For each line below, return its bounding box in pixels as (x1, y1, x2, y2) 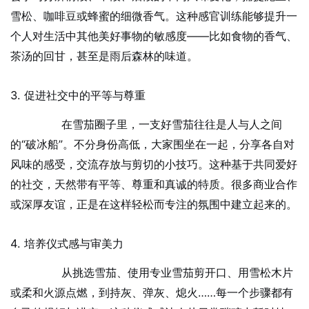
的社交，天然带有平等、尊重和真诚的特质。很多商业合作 (10, 177, 297, 192)
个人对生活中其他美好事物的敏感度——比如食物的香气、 (10, 29, 297, 43)
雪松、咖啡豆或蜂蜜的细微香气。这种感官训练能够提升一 (10, 9, 297, 23)
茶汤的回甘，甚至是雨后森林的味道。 (10, 49, 198, 63)
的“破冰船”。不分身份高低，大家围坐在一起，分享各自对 (10, 137, 295, 152)
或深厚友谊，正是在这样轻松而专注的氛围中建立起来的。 (10, 197, 297, 212)
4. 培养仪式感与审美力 (10, 237, 123, 251)
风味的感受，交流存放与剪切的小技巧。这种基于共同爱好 (10, 157, 297, 172)
